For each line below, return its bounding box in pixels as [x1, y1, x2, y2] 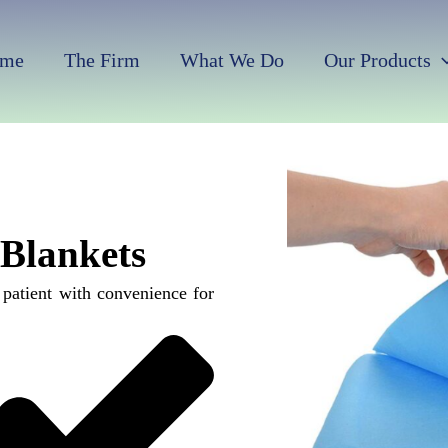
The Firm [64, 48, 140, 71]
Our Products [324, 48, 431, 71]
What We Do [180, 48, 284, 71]
